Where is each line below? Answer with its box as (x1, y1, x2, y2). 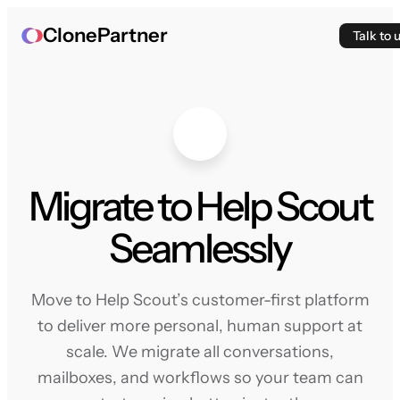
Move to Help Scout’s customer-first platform (30, 290, 370, 310)
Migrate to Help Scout (28, 182, 372, 230)
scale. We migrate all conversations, (66, 342, 334, 362)
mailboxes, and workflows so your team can (37, 368, 363, 387)
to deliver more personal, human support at (37, 316, 362, 336)
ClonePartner (43, 23, 168, 47)
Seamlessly (109, 224, 291, 272)
